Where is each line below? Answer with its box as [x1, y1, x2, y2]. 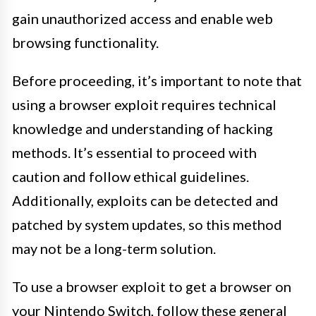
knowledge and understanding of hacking [12, 120, 273, 137]
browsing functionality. [12, 34, 159, 51]
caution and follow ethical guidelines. [12, 168, 249, 185]
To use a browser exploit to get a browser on [12, 278, 291, 295]
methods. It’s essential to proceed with [12, 144, 257, 161]
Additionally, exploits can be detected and [12, 192, 279, 209]
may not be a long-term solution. [12, 240, 216, 257]
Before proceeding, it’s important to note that [12, 72, 302, 89]
